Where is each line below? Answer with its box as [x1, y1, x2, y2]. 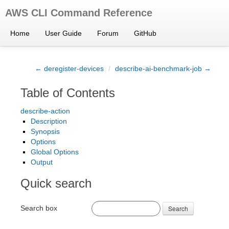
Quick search [20, 176, 91, 190]
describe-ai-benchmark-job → [115, 64, 211, 73]
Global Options [31, 148, 79, 156]
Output [31, 158, 53, 166]
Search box [20, 203, 57, 212]
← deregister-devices [35, 64, 104, 73]
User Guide [45, 29, 82, 37]
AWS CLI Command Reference [5, 7, 152, 18]
